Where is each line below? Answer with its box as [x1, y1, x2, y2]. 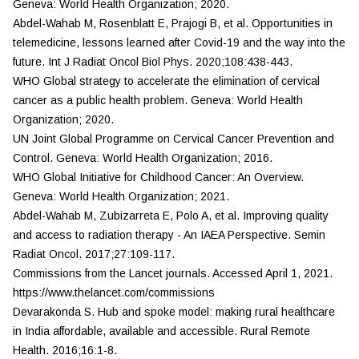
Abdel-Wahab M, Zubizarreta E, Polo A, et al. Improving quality [13, 209, 329, 222]
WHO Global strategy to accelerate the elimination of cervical [13, 75, 320, 87]
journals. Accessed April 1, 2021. [166, 267, 333, 280]
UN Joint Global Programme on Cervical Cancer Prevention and [13, 132, 334, 145]
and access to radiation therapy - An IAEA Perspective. [13, 228, 294, 241]
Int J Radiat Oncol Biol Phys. [48, 55, 196, 68]
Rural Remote [240, 325, 310, 337]
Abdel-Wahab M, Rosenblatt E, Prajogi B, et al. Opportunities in [13, 17, 333, 30]
